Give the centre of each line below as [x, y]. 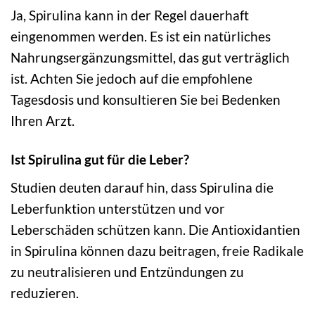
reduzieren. [45, 292]
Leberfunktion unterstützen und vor [118, 208]
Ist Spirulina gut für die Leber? [100, 159]
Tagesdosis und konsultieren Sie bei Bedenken [146, 100]
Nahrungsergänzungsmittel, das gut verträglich [150, 58]
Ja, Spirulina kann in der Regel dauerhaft [130, 15]
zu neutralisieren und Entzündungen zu [127, 271]
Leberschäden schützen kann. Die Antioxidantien [155, 229]
